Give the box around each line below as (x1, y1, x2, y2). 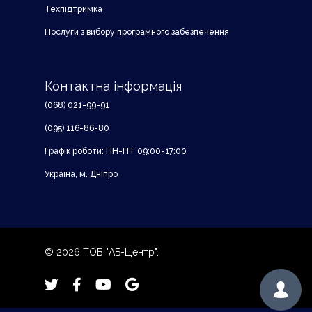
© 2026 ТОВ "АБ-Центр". (45, 247, 159, 258)
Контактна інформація (45, 79, 182, 94)
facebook (72, 279, 114, 290)
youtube (95, 279, 132, 290)
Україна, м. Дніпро (45, 169, 118, 180)
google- (125, 279, 162, 290)
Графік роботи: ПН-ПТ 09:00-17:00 (45, 146, 187, 157)
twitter (44, 279, 71, 290)
